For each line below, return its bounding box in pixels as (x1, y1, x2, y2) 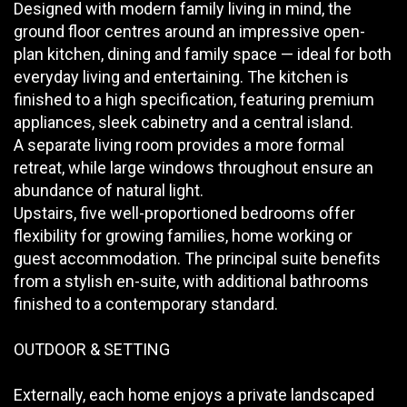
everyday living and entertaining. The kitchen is (14, 66, 349, 86)
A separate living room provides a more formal (14, 134, 344, 154)
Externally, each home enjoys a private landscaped (14, 384, 374, 404)
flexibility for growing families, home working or (14, 225, 352, 245)
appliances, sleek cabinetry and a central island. (14, 112, 353, 132)
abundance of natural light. (14, 180, 203, 200)
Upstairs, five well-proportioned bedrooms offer (14, 203, 355, 223)
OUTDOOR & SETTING (14, 339, 170, 359)
